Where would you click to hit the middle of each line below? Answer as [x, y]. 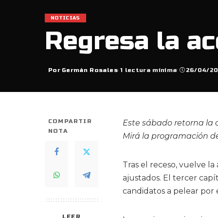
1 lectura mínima [148, 70]
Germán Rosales [90, 70]
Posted [60, 74]
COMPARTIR [70, 121]
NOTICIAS [65, 18]
